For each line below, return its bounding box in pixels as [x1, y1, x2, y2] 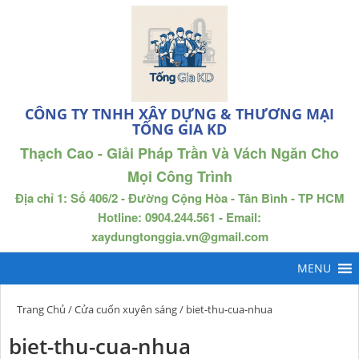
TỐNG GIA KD [132, 119, 227, 139]
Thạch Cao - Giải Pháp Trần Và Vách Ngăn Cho [20, 143, 339, 163]
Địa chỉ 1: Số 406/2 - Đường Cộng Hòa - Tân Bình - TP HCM [14, 189, 345, 207]
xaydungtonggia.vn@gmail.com [91, 228, 268, 245]
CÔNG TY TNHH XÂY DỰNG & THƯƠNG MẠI [25, 104, 334, 123]
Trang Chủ [17, 302, 66, 317]
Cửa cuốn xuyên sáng [75, 302, 177, 317]
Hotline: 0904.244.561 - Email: [98, 208, 261, 226]
